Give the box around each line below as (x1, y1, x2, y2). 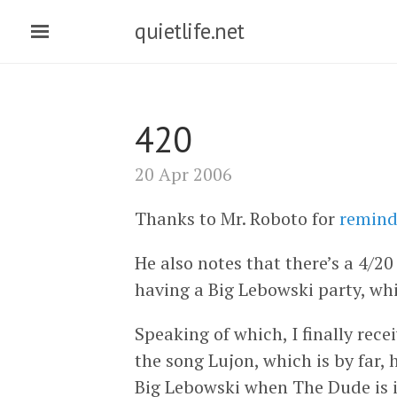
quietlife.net (135, 17, 245, 45)
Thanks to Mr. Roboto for (135, 206, 339, 230)
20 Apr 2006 (135, 162, 232, 186)
